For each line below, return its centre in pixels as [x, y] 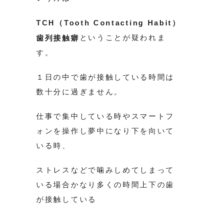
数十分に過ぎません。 [79, 92]
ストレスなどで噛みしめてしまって [106, 170]
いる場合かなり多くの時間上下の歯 [106, 185]
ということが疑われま [123, 38]
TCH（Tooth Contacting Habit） [109, 23]
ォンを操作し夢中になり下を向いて [106, 131]
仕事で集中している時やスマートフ [106, 116]
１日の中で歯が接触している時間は [106, 77]
